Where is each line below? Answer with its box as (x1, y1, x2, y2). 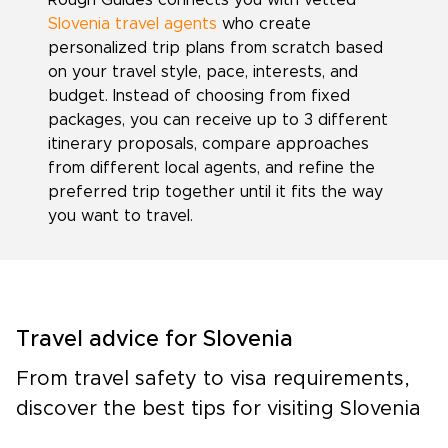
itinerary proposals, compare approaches (48, 136, 369, 153)
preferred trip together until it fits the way (48, 184, 383, 201)
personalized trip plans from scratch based (48, 40, 383, 57)
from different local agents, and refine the (48, 160, 375, 177)
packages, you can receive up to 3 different (48, 112, 388, 129)
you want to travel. (48, 208, 193, 225)
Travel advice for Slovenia (16, 329, 293, 352)
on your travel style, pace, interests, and (48, 64, 358, 81)
